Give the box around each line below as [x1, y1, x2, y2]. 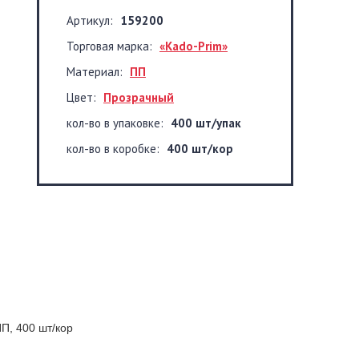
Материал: [67, 64, 126, 79]
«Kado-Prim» [159, 38, 228, 54]
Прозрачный [103, 90, 174, 105]
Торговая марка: [67, 38, 155, 54]
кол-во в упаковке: [67, 115, 167, 131]
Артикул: [67, 13, 116, 28]
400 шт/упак [171, 115, 241, 131]
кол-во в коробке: [67, 141, 163, 156]
